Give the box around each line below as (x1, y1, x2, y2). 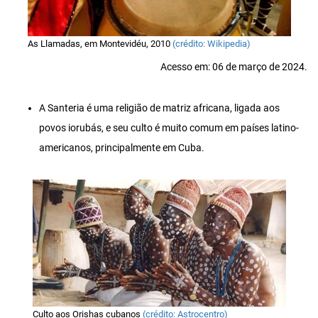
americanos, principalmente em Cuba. (39, 142, 204, 155)
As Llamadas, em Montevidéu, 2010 (27, 38, 172, 49)
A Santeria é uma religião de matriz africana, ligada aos (39, 102, 280, 115)
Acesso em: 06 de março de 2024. (160, 61, 307, 74)
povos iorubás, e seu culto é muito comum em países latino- (39, 122, 299, 135)
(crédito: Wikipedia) (172, 38, 251, 49)
